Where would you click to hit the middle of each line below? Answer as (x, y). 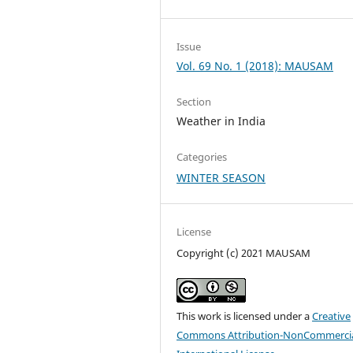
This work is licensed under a (245, 316)
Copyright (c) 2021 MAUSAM (244, 253)
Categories (202, 157)
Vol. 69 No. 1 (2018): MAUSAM (255, 66)
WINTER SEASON (221, 178)
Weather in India (221, 121)
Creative (332, 316)
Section (194, 102)
